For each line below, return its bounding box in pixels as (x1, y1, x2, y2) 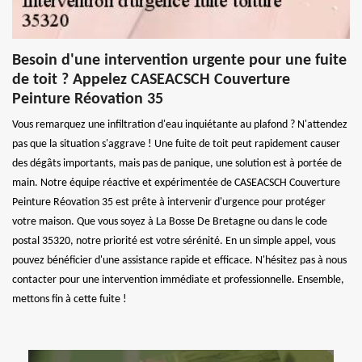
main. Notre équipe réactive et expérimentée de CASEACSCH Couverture (12, 176, 340, 189)
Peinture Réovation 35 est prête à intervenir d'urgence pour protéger (12, 196, 326, 208)
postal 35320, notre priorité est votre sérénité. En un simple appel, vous (12, 234, 335, 247)
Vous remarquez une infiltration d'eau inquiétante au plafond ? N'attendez (12, 118, 347, 131)
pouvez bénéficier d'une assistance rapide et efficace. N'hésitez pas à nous (12, 254, 347, 267)
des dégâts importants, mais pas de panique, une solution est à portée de (12, 157, 342, 170)
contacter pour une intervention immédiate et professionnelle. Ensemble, (12, 273, 344, 286)
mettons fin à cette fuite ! (12, 293, 127, 305)
